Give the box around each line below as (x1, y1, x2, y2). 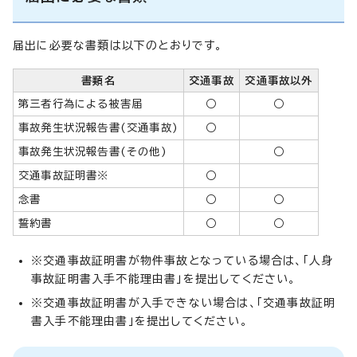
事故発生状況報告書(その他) (18, 145, 167, 157)
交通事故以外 (245, 74, 313, 86)
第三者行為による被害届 (18, 97, 143, 109)
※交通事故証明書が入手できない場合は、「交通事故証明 (31, 296, 336, 308)
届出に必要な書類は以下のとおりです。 (13, 39, 223, 51)
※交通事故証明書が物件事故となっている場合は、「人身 (31, 254, 334, 266)
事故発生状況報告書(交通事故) (18, 121, 178, 133)
